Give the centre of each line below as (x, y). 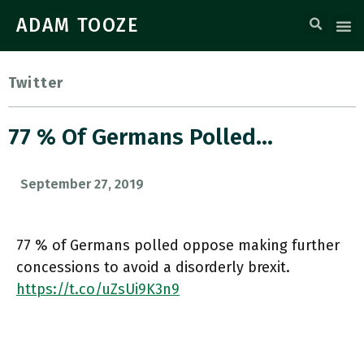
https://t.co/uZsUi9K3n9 (98, 289)
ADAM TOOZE (78, 25)
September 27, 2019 (82, 184)
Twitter (36, 83)
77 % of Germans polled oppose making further (178, 245)
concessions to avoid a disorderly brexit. (153, 267)
